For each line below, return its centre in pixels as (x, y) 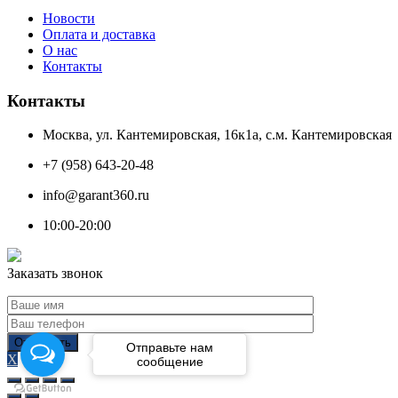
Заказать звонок (55, 274)
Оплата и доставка (99, 34)
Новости (69, 18)
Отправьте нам (170, 347)
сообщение (170, 361)
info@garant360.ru (96, 195)
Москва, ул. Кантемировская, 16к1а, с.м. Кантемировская (217, 135)
